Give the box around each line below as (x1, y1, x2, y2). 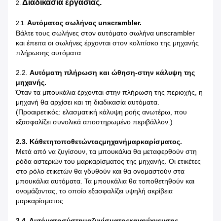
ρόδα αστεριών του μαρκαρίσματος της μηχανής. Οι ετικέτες (16, 157, 201, 166)
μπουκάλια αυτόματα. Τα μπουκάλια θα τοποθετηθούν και (16, 177, 194, 185)
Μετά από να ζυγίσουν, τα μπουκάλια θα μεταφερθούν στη (16, 147, 197, 156)
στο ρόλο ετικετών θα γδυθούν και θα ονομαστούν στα (16, 167, 184, 176)
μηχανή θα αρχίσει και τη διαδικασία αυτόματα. (16, 98, 159, 107)
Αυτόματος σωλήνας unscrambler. (27, 19, 142, 27)
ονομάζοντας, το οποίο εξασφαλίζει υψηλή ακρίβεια (16, 187, 173, 195)
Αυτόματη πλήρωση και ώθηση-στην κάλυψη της (30, 69, 195, 77)
